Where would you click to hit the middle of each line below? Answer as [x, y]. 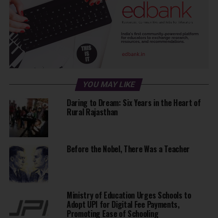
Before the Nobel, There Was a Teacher [128, 149]
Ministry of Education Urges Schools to [129, 195]
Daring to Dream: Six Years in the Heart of [134, 103]
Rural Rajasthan [92, 112]
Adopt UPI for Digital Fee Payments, [123, 205]
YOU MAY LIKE [109, 85]
